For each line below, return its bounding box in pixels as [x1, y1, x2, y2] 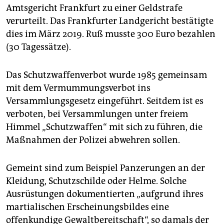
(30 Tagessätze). [6, 41, 71, 52]
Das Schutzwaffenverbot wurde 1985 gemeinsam [6, 69, 207, 80]
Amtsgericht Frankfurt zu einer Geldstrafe [6, 2, 182, 13]
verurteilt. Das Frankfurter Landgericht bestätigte [6, 15, 213, 26]
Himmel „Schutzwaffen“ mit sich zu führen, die [6, 121, 202, 132]
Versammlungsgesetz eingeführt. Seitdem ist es [6, 95, 203, 106]
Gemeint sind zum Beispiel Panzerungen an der [6, 162, 205, 173]
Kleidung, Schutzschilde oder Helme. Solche [6, 175, 186, 186]
